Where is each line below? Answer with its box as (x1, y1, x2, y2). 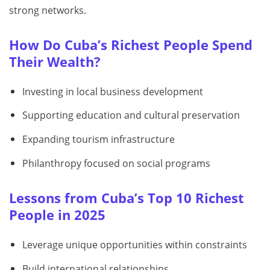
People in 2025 (9, 206, 105, 224)
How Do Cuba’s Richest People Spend (9, 36, 253, 54)
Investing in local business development (22, 84, 203, 98)
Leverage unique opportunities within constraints (22, 237, 247, 251)
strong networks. (9, 3, 86, 17)
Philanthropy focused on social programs (22, 156, 210, 170)
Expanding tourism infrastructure (22, 133, 175, 146)
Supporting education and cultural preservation (22, 108, 240, 122)
